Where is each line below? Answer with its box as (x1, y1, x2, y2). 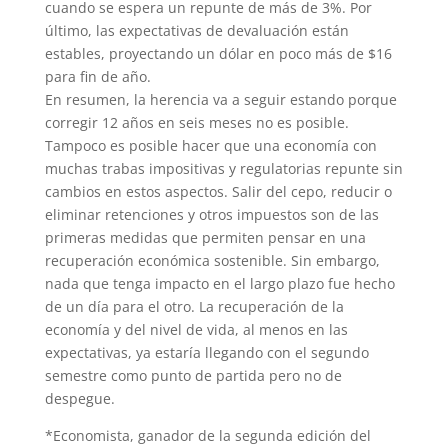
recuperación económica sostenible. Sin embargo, (44, 251, 380, 271)
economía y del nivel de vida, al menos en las (44, 320, 348, 340)
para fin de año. (44, 67, 151, 87)
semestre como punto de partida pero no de (44, 366, 342, 386)
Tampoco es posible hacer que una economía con (44, 136, 377, 156)
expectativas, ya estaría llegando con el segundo (44, 343, 369, 363)
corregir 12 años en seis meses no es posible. (44, 113, 349, 133)
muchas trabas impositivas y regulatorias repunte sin (44, 159, 403, 179)
